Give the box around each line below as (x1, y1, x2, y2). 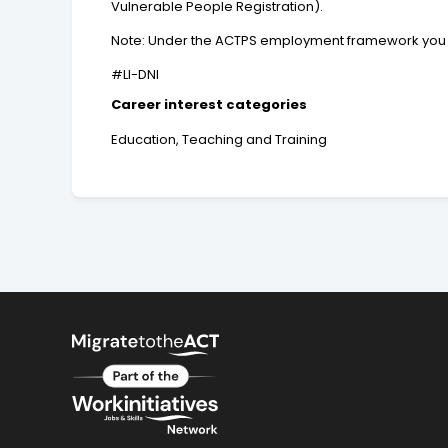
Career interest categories (111, 95, 308, 115)
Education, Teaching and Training (111, 130, 328, 150)
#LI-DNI (111, 65, 160, 85)
